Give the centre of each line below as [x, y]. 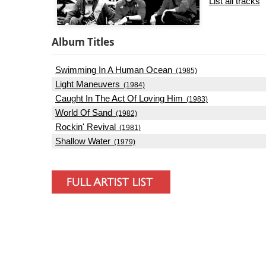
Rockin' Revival [85, 127]
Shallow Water [83, 141]
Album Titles [83, 42]
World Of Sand [84, 113]
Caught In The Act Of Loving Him [119, 98]
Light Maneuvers [88, 84]
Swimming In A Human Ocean [114, 70]
